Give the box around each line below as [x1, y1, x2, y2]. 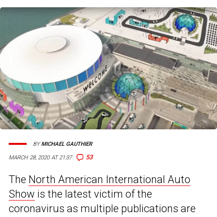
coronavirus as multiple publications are [9, 202, 196, 215]
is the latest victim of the [35, 188, 152, 201]
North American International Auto [29, 173, 190, 186]
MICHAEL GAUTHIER [41, 140, 92, 147]
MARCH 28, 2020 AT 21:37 [9, 154, 72, 161]
